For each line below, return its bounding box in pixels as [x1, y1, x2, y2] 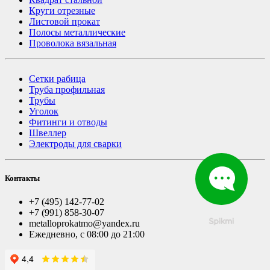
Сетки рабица [29, 73, 86, 84]
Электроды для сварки [29, 138, 122, 149]
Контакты [5, 173, 40, 183]
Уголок [29, 105, 58, 116]
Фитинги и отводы [29, 116, 107, 127]
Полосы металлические [29, 27, 125, 38]
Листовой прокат [29, 16, 100, 27]
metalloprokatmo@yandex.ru [29, 218, 140, 228]
